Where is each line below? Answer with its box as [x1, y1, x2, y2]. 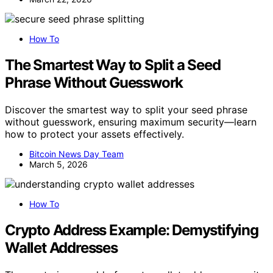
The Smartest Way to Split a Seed [5, 56, 221, 74]
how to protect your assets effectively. [5, 128, 184, 141]
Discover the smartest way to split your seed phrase [5, 104, 247, 116]
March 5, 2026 [29, 159, 88, 170]
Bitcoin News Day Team [29, 149, 124, 160]
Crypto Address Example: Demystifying [5, 221, 258, 239]
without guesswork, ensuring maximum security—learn [5, 116, 257, 129]
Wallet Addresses [5, 238, 118, 257]
